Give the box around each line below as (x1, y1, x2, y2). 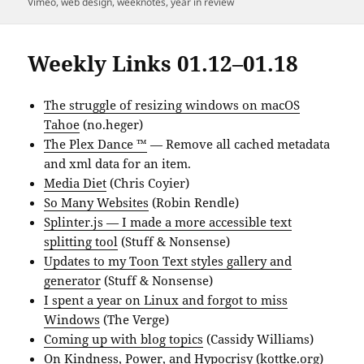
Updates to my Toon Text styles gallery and (44, 253, 292, 270)
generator (44, 272, 102, 289)
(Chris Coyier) (106, 175, 190, 192)
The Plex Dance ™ (44, 136, 148, 153)
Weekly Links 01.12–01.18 (28, 49, 299, 79)
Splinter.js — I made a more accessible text (44, 214, 292, 231)
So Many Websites (44, 194, 149, 211)
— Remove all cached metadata (147, 136, 331, 153)
